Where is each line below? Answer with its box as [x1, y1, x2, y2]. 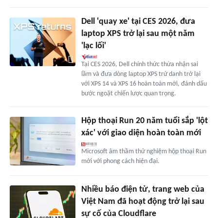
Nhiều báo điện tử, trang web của [81, 185, 204, 195]
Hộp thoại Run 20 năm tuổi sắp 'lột [81, 116, 208, 126]
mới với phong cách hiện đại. [81, 157, 160, 165]
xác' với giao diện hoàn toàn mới [81, 128, 201, 138]
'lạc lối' [81, 41, 106, 51]
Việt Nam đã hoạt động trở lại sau [81, 197, 204, 207]
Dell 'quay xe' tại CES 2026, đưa [81, 17, 195, 26]
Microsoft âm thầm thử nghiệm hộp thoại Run [81, 147, 206, 155]
